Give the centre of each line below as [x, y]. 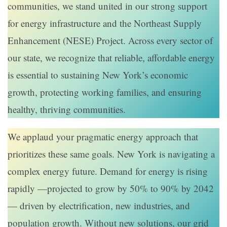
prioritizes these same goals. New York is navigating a [111, 154]
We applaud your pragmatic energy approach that [103, 137]
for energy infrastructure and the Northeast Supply [105, 23]
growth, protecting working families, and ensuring [105, 92]
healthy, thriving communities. [67, 109]
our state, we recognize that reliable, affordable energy [111, 58]
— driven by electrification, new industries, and [99, 206]
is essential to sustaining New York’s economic [98, 75]
